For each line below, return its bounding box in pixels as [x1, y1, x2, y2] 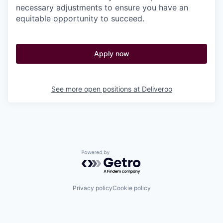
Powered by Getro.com [81, 149, 169, 160]
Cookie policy [112, 184, 151, 192]
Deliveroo [141, 84, 172, 93]
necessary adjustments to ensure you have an [16, 2, 188, 12]
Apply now [94, 49, 129, 58]
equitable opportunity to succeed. [16, 13, 144, 23]
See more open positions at [51, 84, 142, 93]
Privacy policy [72, 184, 112, 192]
